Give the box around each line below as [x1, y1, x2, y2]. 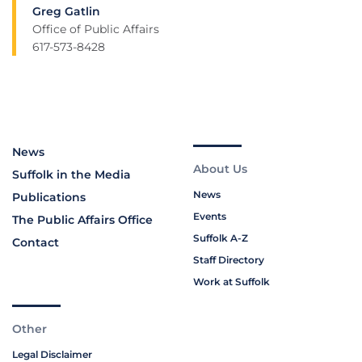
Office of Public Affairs [32, 22, 159, 37]
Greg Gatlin [32, 4, 100, 19]
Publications [12, 190, 86, 205]
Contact [12, 235, 59, 250]
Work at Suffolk [193, 276, 270, 288]
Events [193, 210, 226, 223]
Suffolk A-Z [193, 232, 248, 245]
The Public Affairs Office [12, 213, 153, 228]
